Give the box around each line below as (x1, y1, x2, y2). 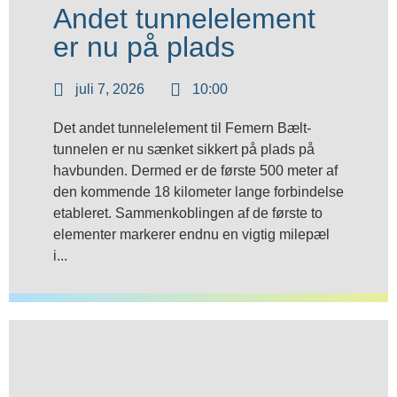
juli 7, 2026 (75, 82, 144, 97)
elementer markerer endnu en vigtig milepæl (53, 227, 330, 242)
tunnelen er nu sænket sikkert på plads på (53, 142, 315, 157)
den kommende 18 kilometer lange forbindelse (53, 184, 344, 199)
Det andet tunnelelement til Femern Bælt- (53, 121, 311, 136)
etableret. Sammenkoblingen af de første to (53, 206, 323, 221)
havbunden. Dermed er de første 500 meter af (53, 163, 338, 178)
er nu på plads (53, 31, 235, 63)
